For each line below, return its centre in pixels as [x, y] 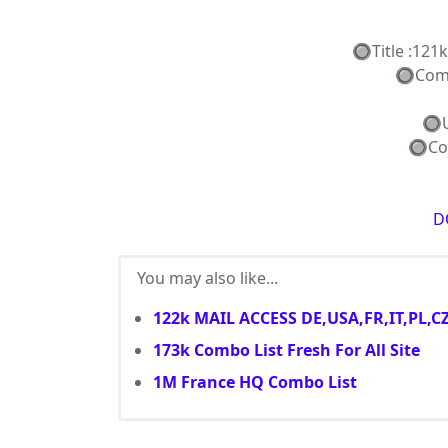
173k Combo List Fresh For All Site [286, 350]
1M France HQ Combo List [255, 382]
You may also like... [207, 278]
